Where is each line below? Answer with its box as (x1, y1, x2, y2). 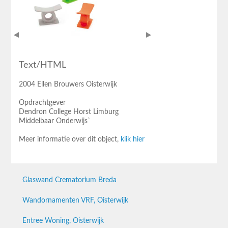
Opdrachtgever (19, 99, 66, 106)
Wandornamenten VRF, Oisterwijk (22, 196, 128, 204)
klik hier (121, 135, 145, 143)
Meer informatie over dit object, (19, 135, 121, 143)
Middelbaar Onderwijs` (19, 117, 91, 125)
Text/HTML (19, 60, 66, 70)
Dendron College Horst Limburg (19, 108, 119, 116)
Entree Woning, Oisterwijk (22, 217, 104, 224)
